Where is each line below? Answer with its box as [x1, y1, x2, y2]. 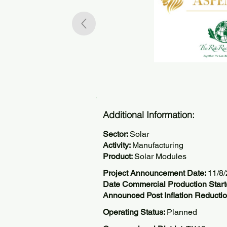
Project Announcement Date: [103, 168, 208, 178]
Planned [167, 207, 197, 217]
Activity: [103, 140, 132, 150]
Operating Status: [103, 207, 167, 217]
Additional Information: [103, 109, 195, 121]
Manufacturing [132, 140, 183, 150]
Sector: [103, 129, 130, 139]
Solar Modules [134, 152, 186, 161]
